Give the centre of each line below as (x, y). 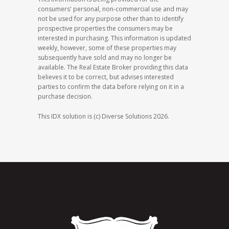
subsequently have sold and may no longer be (105, 58)
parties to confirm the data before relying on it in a (111, 87)
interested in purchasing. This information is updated (114, 38)
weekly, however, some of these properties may (107, 48)
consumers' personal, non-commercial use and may (113, 9)
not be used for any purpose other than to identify (111, 19)
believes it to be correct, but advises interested (106, 77)
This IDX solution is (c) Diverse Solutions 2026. (104, 116)
